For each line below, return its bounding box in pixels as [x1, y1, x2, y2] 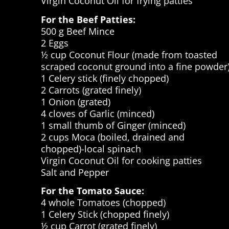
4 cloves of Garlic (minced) [41, 107, 154, 120]
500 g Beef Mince [41, 25, 114, 37]
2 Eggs [41, 36, 68, 49]
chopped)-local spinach [41, 142, 141, 155]
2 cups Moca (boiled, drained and [41, 130, 185, 143]
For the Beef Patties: [41, 13, 135, 26]
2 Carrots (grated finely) [41, 83, 141, 96]
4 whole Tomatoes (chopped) [41, 196, 166, 209]
